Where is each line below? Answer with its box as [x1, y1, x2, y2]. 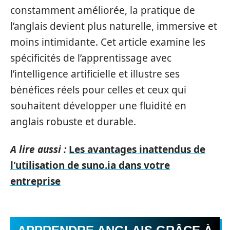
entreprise [10, 174, 61, 188]
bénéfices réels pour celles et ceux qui [10, 83, 186, 97]
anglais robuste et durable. [10, 115, 136, 128]
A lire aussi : [10, 142, 66, 156]
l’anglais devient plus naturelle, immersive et [10, 20, 217, 33]
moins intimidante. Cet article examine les [10, 35, 205, 49]
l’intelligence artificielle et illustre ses [10, 67, 180, 81]
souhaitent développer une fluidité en [10, 99, 186, 112]
